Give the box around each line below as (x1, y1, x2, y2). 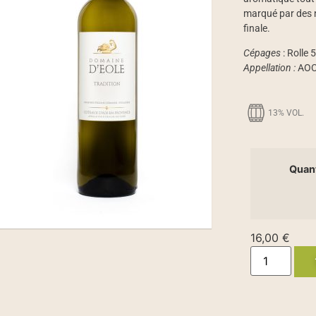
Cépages (243, 47, 281, 60)
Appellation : (243, 62, 298, 75)
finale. (243, 22, 270, 35)
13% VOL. (267, 107, 304, 118)
